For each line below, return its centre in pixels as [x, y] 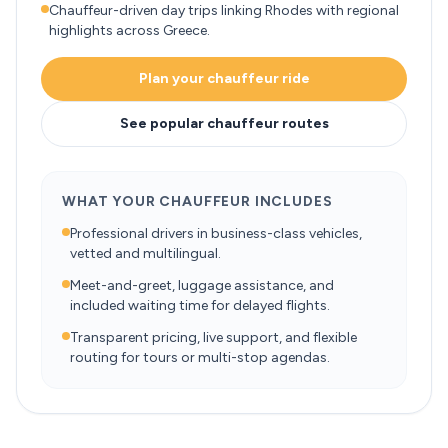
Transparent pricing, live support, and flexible [213, 337]
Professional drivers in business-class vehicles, [216, 233]
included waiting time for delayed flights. [200, 305]
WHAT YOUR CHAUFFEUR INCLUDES [197, 201]
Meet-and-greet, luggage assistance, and [202, 285]
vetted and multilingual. [145, 253]
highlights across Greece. [129, 30]
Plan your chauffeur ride [224, 78]
